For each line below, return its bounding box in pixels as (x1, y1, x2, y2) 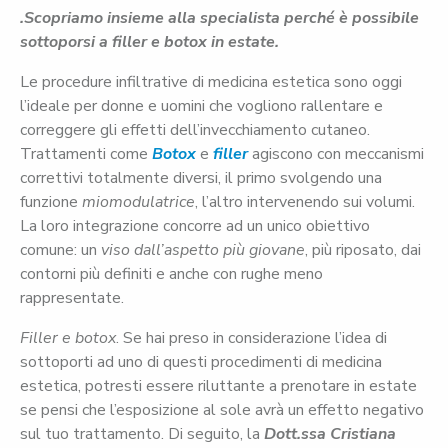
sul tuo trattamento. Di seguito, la (20, 423, 264, 446)
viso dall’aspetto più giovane (101, 239, 305, 262)
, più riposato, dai (305, 239, 421, 262)
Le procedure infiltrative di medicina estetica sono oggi (20, 71, 402, 94)
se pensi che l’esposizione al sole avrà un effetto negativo (20, 399, 424, 422)
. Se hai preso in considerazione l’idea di (116, 327, 387, 350)
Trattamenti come (20, 143, 152, 166)
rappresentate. (20, 287, 124, 310)
